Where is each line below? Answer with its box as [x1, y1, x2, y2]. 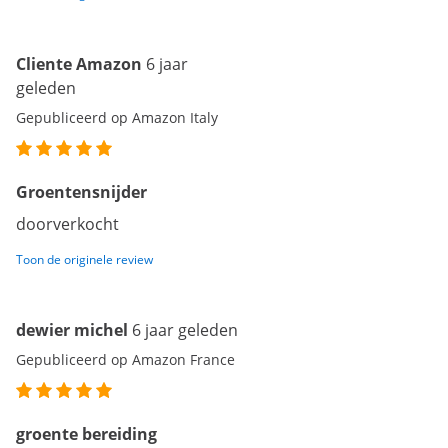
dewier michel [16, 319, 128, 342]
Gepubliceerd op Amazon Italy [16, 108, 218, 128]
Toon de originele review [16, 251, 153, 269]
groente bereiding [16, 423, 157, 446]
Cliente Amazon [16, 53, 142, 76]
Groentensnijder [16, 181, 147, 204]
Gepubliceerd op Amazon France [16, 350, 235, 370]
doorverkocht [16, 213, 119, 236]
